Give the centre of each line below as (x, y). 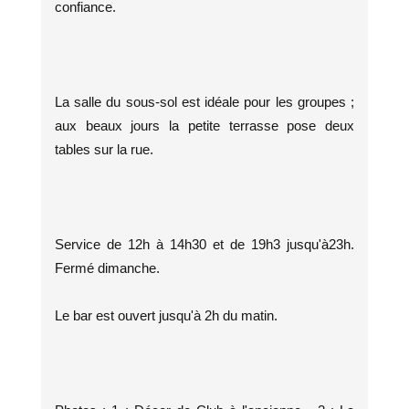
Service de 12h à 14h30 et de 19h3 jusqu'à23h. (204, 244)
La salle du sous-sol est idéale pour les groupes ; (204, 101)
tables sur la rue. (104, 149)
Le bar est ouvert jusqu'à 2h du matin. (166, 315)
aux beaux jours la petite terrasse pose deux (204, 125)
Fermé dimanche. (107, 267)
